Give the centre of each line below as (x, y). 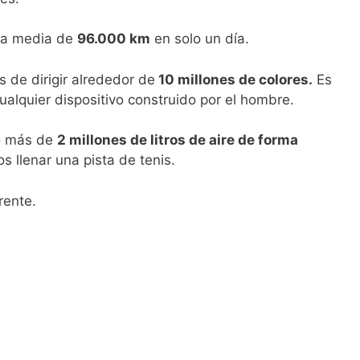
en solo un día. (200, 39)
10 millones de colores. (234, 79)
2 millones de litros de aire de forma (178, 140)
